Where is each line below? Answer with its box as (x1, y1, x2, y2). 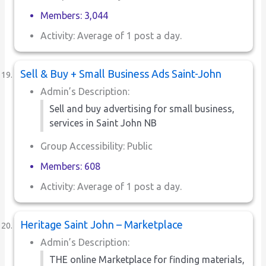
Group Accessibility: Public (40, 140, 153, 151)
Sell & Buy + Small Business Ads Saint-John (20, 67, 222, 80)
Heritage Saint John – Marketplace (20, 218, 183, 230)
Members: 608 (40, 160, 101, 172)
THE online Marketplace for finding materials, (49, 254, 245, 265)
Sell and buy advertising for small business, (49, 103, 235, 114)
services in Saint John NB (49, 117, 157, 128)
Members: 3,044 (40, 9, 109, 21)
